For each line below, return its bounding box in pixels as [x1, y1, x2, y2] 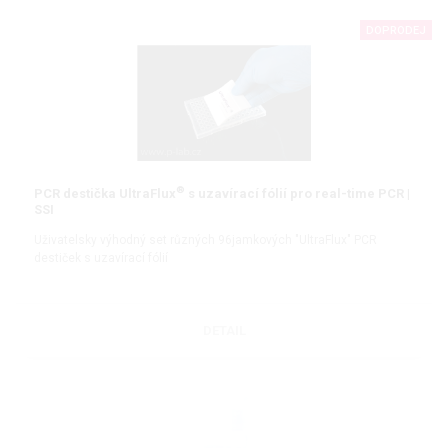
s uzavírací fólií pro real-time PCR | [185, 186, 410, 202]
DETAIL [202, 322, 246, 338]
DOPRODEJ [366, 24, 426, 38]
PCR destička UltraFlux [34, 186, 176, 202]
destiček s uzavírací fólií [34, 250, 168, 265]
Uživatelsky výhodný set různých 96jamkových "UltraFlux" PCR [34, 232, 377, 247]
